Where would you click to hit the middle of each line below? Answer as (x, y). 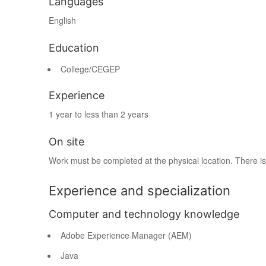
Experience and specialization (140, 191)
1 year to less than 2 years (99, 114)
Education (74, 48)
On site (66, 142)
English (62, 20)
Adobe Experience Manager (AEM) (126, 235)
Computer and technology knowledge (144, 214)
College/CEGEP (90, 69)
